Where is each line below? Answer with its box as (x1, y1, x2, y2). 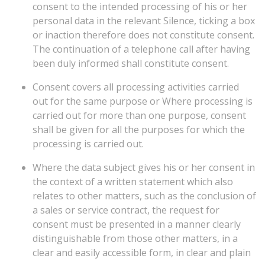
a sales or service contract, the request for (33, 203, 219, 216)
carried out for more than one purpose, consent (33, 109, 246, 122)
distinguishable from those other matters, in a (33, 232, 238, 245)
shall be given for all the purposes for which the (33, 123, 245, 136)
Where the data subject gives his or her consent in (33, 161, 255, 174)
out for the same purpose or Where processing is (33, 95, 253, 108)
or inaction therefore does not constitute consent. (33, 28, 254, 41)
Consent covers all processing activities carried (33, 80, 239, 93)
